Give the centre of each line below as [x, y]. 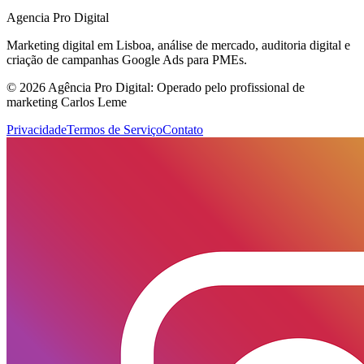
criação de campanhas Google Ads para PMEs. [127, 60]
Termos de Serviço [115, 130]
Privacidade [37, 130]
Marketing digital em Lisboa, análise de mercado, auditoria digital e [178, 45]
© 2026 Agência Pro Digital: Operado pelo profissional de [156, 88]
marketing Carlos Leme [67, 102]
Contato [183, 130]
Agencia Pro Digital [58, 18]
